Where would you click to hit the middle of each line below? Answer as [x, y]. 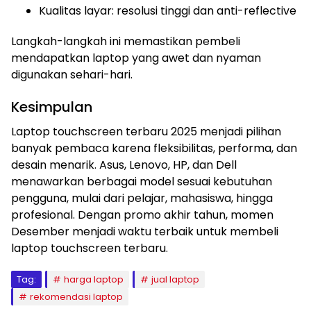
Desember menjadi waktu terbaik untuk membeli [145, 232]
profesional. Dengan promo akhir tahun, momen [142, 215]
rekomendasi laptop [76, 297]
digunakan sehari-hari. [72, 75]
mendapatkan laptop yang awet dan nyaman [136, 58]
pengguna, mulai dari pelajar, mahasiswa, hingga [142, 198]
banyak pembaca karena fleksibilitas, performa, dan [154, 148]
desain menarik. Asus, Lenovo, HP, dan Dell [124, 165]
